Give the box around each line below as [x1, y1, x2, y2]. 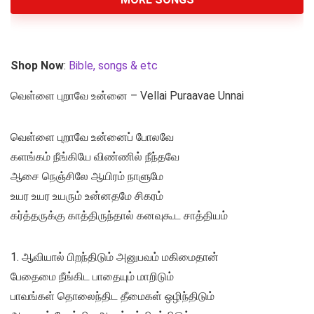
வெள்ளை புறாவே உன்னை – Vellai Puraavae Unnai [11, 89, 244, 103]
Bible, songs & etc [69, 59, 161, 73]
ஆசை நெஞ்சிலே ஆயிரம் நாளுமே [11, 170, 163, 184]
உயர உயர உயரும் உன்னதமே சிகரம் [11, 189, 163, 203]
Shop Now [11, 59, 64, 73]
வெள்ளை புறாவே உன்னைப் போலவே [11, 130, 174, 144]
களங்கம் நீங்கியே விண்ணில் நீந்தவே [11, 150, 179, 164]
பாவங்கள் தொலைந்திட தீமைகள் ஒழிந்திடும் [11, 289, 214, 303]
